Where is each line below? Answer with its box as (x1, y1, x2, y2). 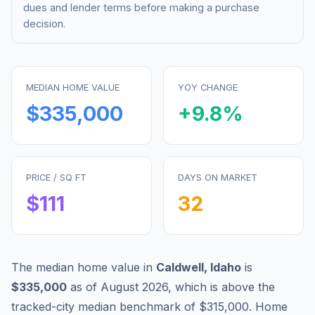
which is (175, 279, 221, 294)
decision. (23, 17, 65, 30)
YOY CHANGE (178, 82, 238, 93)
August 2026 (101, 279, 168, 294)
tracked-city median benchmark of (11, 299, 199, 314)
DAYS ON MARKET (178, 172, 257, 183)
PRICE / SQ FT (26, 172, 86, 183)
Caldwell (156, 259, 204, 274)
